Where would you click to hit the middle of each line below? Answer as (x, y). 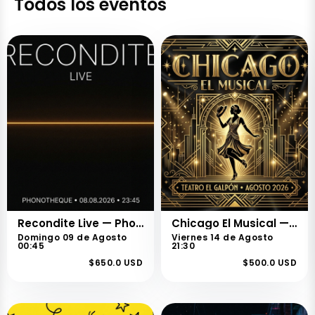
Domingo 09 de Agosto (72, 237)
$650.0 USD (116, 263)
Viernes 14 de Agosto (223, 237)
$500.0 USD (270, 263)
